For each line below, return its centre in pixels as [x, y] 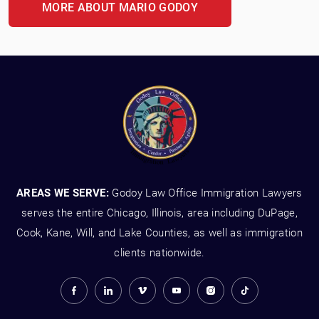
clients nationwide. [159, 252]
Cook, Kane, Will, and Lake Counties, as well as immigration [159, 232]
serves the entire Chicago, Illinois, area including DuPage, [159, 213]
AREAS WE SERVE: [64, 193]
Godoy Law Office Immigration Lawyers [207, 193]
